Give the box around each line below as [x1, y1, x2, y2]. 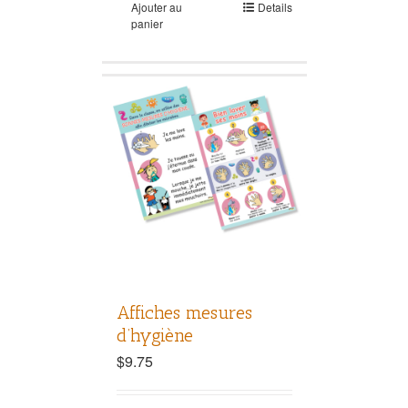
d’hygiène [116, 324, 193, 347]
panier [130, 15, 163, 32]
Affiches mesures [116, 301, 252, 324]
